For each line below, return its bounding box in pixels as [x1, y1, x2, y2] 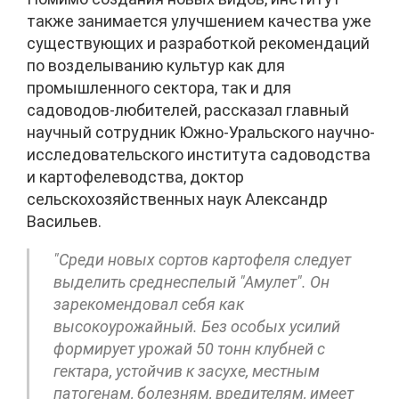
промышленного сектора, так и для [27, 78, 291, 98]
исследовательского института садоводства [27, 145, 370, 165]
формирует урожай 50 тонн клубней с [53, 339, 325, 359]
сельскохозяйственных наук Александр [27, 190, 328, 209]
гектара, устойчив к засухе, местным [53, 362, 320, 381]
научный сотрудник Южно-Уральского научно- [27, 123, 375, 142]
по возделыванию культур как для [27, 56, 285, 76]
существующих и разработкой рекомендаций [27, 34, 370, 53]
